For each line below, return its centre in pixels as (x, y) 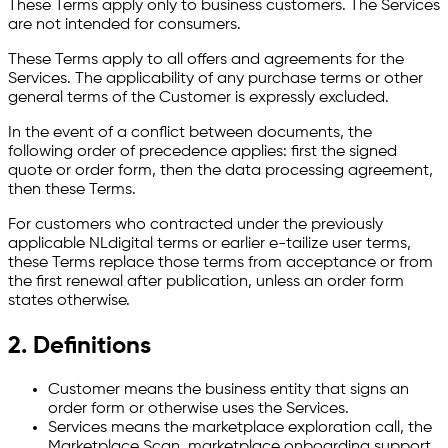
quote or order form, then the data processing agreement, (220, 171)
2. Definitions (79, 346)
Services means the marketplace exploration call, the (240, 428)
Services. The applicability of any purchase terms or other (215, 79)
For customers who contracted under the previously (195, 225)
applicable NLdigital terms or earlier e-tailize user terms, (209, 244)
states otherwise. (69, 301)
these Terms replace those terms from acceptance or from (220, 263)
